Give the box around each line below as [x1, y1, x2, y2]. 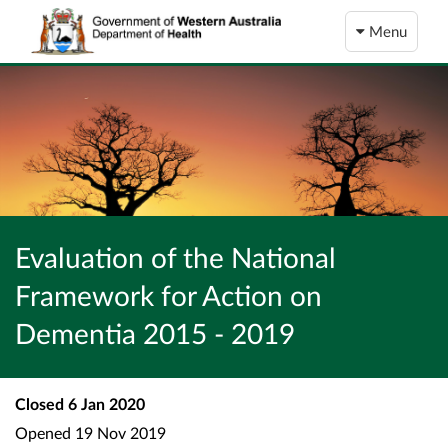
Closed [15, 394, 64, 414]
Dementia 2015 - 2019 [15, 316, 295, 351]
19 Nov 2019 [71, 422, 166, 442]
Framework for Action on [15, 278, 322, 313]
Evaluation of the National [15, 240, 336, 275]
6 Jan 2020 [64, 394, 145, 414]
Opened [15, 422, 71, 442]
